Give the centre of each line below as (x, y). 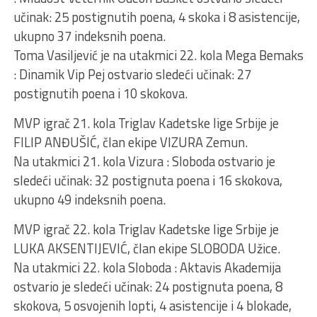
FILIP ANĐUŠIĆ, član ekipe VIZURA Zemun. (130, 142)
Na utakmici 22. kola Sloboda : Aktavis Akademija (147, 267)
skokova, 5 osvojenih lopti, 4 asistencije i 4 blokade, (152, 306)
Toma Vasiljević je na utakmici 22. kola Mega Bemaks (158, 55)
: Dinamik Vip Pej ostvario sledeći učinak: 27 (132, 74)
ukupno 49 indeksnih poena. (89, 200)
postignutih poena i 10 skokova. (100, 93)
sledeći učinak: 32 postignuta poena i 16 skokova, (148, 180)
